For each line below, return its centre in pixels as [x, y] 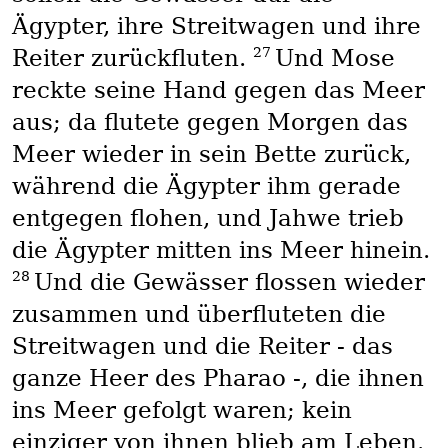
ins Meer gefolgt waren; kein [181, 410]
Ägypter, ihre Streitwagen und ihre [216, 26]
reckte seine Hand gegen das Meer [218, 90]
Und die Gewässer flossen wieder [229, 282]
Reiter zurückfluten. [132, 58]
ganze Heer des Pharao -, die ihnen [217, 378]
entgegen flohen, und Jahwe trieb [207, 218]
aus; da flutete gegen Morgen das [209, 122]
